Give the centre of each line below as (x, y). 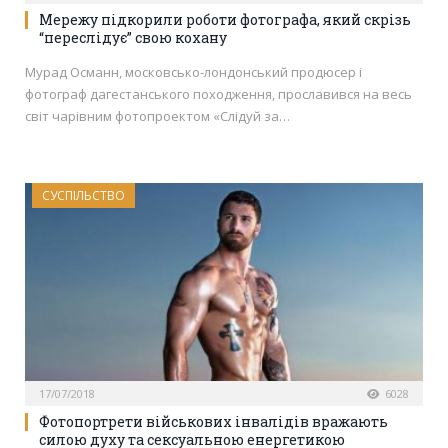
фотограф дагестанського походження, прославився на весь (218, 94)
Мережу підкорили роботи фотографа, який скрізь (225, 20)
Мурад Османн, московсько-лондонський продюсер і (193, 72)
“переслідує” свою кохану (133, 38)
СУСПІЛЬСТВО (83, 196)
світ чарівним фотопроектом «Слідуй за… (157, 116)
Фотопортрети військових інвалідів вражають (213, 421)
